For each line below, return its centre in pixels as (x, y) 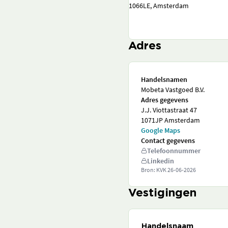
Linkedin (161, 161)
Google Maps (161, 130)
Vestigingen (162, 193)
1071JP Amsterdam (170, 120)
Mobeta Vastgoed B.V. (173, 90)
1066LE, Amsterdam (159, 6)
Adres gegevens (165, 100)
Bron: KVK (154, 170)
